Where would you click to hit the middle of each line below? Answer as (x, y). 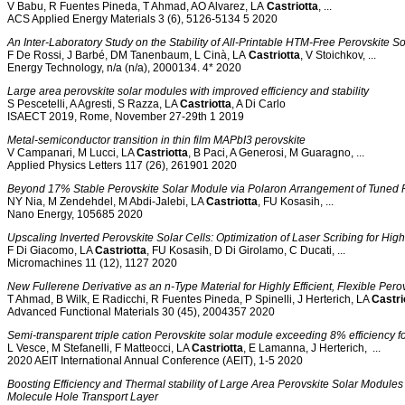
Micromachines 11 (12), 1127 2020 (92, 263)
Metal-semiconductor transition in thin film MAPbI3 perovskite (156, 140)
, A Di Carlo (259, 104)
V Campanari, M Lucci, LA (72, 152)
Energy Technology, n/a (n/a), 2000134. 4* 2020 (124, 67)
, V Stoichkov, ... (338, 55)
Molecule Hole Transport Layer (83, 396)
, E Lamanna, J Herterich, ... (312, 348)
